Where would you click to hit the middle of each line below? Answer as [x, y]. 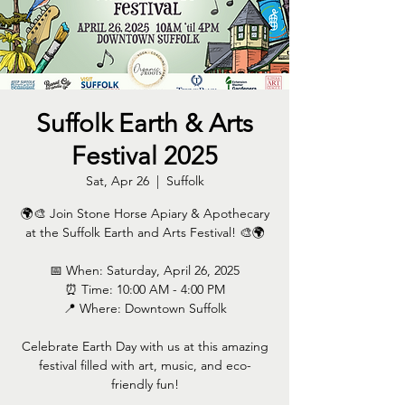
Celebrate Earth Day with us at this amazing [145, 347]
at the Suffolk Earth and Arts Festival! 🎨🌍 [145, 233]
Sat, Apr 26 [117, 181]
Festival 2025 [145, 156]
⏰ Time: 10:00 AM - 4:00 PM [145, 290]
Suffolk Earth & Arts [145, 124]
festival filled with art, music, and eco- [145, 366]
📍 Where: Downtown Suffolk [145, 309]
